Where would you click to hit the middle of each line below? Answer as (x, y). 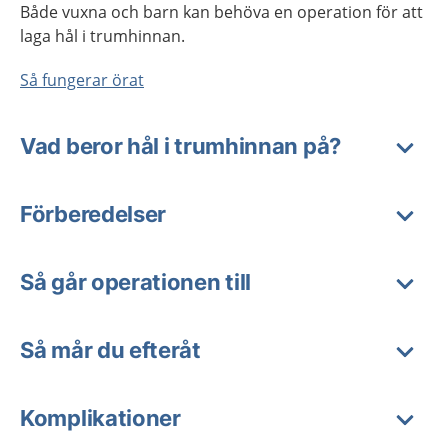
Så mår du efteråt (110, 350)
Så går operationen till (136, 282)
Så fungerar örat (82, 80)
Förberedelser (93, 214)
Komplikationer (100, 418)
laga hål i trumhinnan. (102, 36)
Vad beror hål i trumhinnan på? (180, 146)
